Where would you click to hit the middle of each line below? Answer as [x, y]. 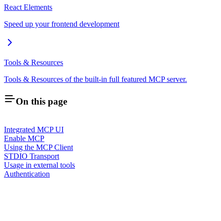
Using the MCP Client [38, 147]
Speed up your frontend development [62, 24]
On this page [41, 102]
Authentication [27, 174]
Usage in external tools [39, 165]
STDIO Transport [32, 156]
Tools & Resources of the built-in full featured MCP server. [95, 79]
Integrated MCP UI [34, 129]
